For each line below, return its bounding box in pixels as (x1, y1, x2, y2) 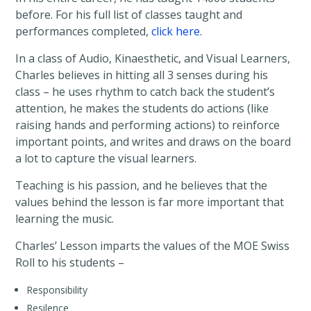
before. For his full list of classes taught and (15, 7, 243, 23)
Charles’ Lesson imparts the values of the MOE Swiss (15, 238, 290, 254)
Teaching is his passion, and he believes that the (15, 178, 268, 194)
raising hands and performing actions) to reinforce (15, 117, 280, 133)
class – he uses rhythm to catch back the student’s (15, 84, 276, 100)
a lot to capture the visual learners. (15, 151, 197, 167)
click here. (151, 24, 203, 40)
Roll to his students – (15, 255, 125, 271)
